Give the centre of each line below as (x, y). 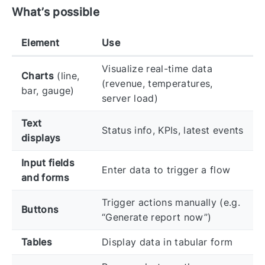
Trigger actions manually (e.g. (171, 202)
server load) (130, 98)
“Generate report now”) (157, 217)
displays (41, 138)
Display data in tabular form (167, 242)
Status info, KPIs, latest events (173, 130)
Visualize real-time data (157, 68)
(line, (67, 75)
